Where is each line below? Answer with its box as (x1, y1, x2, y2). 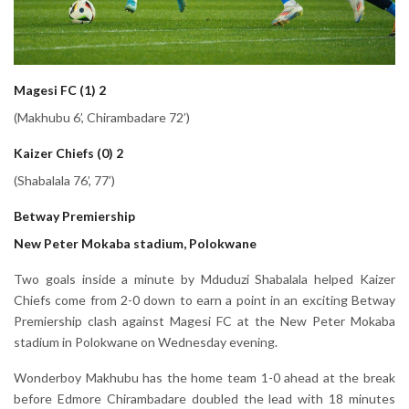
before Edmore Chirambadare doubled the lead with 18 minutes (14, 390, 395, 406)
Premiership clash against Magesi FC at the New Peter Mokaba (14, 312, 395, 329)
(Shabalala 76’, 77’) (14, 172, 115, 188)
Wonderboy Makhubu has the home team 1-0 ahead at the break (14, 369, 395, 385)
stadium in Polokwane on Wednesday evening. (14, 333, 278, 350)
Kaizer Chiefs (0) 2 (14, 145, 123, 162)
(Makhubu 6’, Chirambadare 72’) (14, 110, 190, 126)
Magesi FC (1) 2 (14, 82, 106, 99)
